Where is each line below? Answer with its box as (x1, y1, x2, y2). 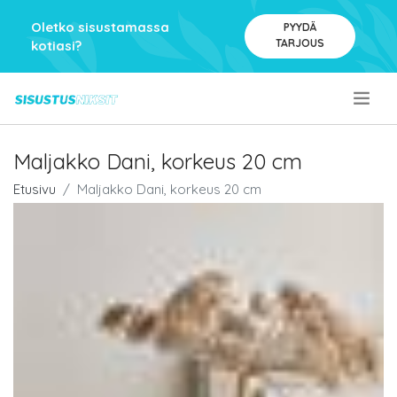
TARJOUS (275, 36, 324, 50)
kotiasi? (31, 37, 82, 54)
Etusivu (13, 181, 56, 198)
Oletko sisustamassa (31, 19, 169, 35)
